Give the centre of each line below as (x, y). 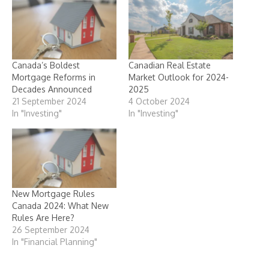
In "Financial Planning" (55, 242)
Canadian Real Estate (170, 65)
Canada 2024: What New (60, 206)
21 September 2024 (49, 101)
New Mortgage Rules (53, 194)
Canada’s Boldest (46, 65)
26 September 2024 (51, 230)
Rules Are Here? (43, 218)
